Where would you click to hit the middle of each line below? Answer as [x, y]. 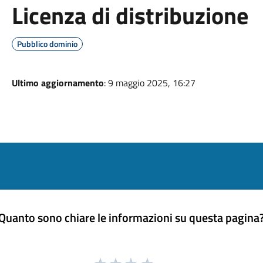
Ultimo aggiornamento [58, 83]
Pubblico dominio [47, 44]
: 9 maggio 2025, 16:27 [149, 83]
